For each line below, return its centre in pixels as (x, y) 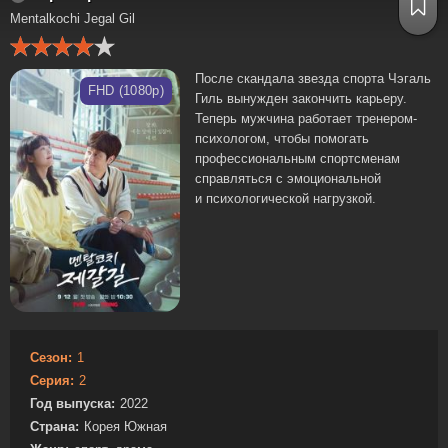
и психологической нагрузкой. (285, 198)
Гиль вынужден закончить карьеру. (301, 98)
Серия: (52, 380)
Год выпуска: (72, 403)
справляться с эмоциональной (288, 178)
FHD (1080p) (125, 90)
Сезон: (51, 357)
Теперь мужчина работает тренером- (306, 118)
